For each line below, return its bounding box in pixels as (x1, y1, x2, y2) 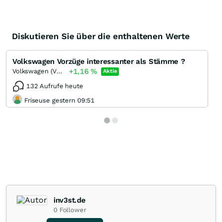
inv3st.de (54, 196, 86, 205)
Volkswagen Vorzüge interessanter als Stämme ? (12, 57, 185, 66)
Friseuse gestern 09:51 (24, 96, 95, 104)
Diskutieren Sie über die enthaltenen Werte (12, 31, 190, 42)
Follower (59, 206, 86, 214)
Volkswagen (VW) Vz (56, 67, 62, 75)
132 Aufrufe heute (26, 82, 83, 90)
